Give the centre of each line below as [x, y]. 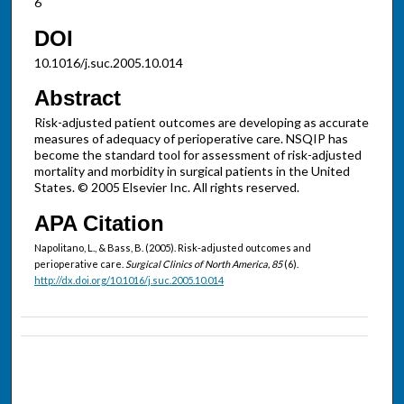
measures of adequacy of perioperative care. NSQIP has [191, 139]
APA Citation [99, 223]
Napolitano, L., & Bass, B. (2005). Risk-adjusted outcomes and [172, 247]
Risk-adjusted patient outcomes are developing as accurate [201, 123]
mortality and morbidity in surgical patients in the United [192, 171]
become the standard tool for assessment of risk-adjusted [197, 155]
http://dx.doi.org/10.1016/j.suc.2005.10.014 [129, 280]
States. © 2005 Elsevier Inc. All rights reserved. [166, 188]
